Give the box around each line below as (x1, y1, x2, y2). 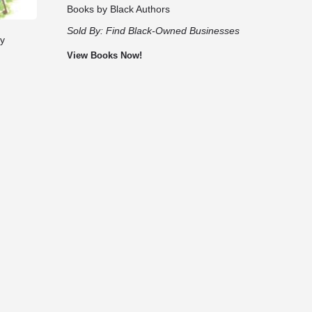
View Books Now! (67, 50, 143, 61)
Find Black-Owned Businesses (106, 25, 240, 37)
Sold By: (67, 25, 107, 37)
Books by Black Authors (67, 3, 171, 15)
